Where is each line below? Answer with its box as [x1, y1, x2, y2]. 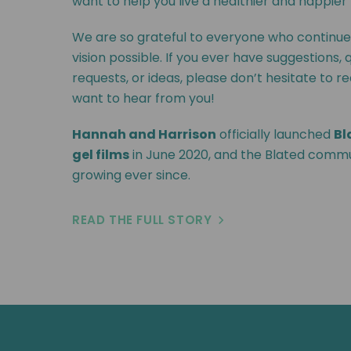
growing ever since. [72, 166, 190, 184]
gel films [72, 146, 129, 164]
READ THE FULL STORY [72, 212, 212, 228]
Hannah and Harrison [72, 125, 216, 143]
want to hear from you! [72, 89, 215, 107]
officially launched [216, 125, 334, 143]
